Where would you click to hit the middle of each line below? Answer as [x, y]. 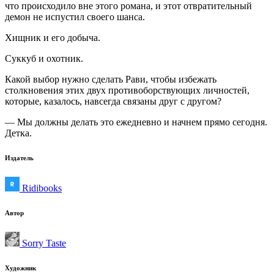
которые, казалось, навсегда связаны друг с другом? [113, 101]
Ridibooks [41, 188]
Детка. [18, 133]
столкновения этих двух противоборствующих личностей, [127, 90]
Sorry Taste [43, 243]
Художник [20, 268]
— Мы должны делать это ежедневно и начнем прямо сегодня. [136, 122]
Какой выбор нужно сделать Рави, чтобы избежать [111, 79]
